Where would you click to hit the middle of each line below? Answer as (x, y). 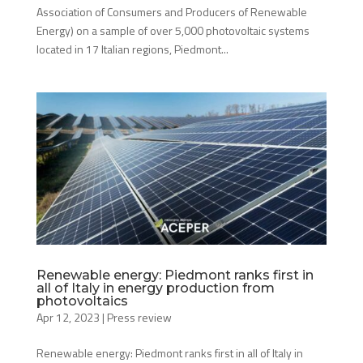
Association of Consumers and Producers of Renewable (171, 12)
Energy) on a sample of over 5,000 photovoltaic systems (173, 31)
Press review (139, 318)
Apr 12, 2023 (68, 318)
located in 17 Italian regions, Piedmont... (132, 49)
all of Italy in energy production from (155, 288)
